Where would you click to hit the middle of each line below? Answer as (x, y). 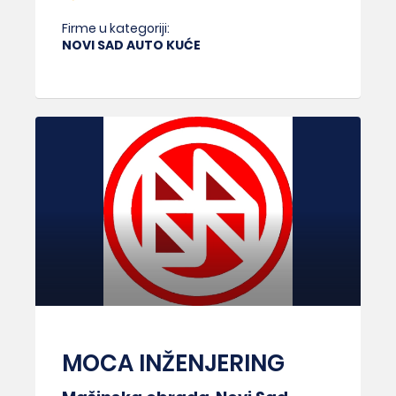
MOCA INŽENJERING (173, 364)
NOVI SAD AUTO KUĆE (131, 45)
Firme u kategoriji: (116, 28)
